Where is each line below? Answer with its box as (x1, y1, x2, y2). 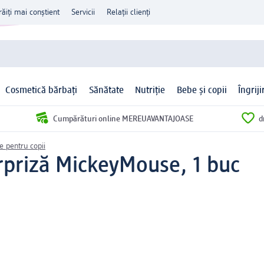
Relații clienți (107, 8, 150, 16)
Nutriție (135, 86, 166, 96)
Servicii (71, 8, 95, 16)
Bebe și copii (176, 86, 227, 96)
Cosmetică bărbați (5, 86, 78, 96)
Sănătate (88, 86, 124, 96)
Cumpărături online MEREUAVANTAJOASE (52, 114, 193, 123)
